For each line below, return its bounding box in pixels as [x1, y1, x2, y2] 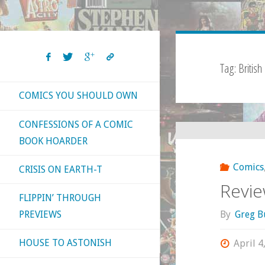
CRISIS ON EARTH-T [19, 163, 102, 175]
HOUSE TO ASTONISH [19, 237, 112, 249]
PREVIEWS [19, 208, 62, 220]
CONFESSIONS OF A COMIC [19, 118, 133, 130]
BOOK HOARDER [19, 135, 88, 147]
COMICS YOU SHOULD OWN [19, 90, 138, 102]
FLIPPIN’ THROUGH [19, 192, 101, 203]
